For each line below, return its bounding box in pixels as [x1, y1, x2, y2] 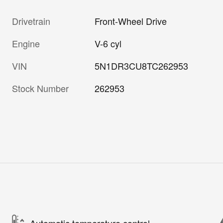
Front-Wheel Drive [95, 14, 167, 28]
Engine [12, 37, 40, 50]
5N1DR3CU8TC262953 [95, 59, 189, 73]
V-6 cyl [95, 37, 122, 50]
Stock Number [12, 82, 69, 95]
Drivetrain [12, 14, 50, 28]
